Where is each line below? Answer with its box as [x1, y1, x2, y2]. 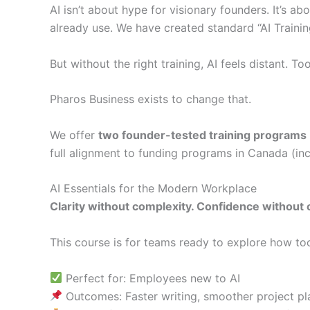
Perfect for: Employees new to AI [62, 271, 241, 285]
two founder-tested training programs [98, 127, 307, 142]
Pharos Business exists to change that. [50, 92, 251, 107]
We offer [50, 127, 98, 142]
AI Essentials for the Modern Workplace [50, 181, 257, 196]
